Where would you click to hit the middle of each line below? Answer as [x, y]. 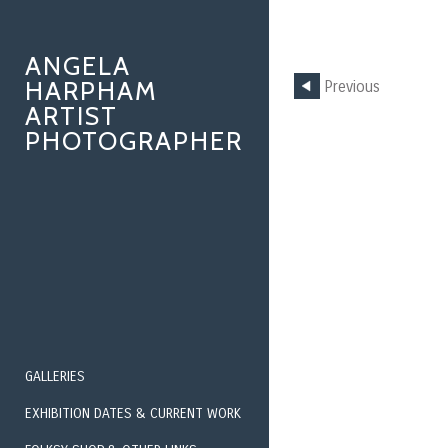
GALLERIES [55, 376]
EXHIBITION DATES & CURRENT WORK [133, 413]
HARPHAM [91, 91]
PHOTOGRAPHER [134, 141]
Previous [351, 87]
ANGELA [78, 66]
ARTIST [71, 116]
